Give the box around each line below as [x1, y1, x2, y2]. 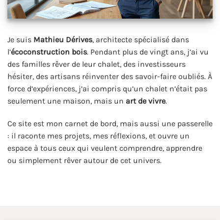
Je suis [7, 34, 33, 44]
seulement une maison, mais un [7, 96, 126, 106]
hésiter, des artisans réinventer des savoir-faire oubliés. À [7, 71, 212, 81]
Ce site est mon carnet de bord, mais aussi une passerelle [7, 118, 213, 128]
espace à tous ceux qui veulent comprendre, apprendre [7, 143, 202, 153]
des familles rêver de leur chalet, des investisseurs [7, 59, 186, 69]
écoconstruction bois [11, 47, 87, 56]
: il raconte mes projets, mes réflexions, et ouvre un [7, 131, 190, 140]
